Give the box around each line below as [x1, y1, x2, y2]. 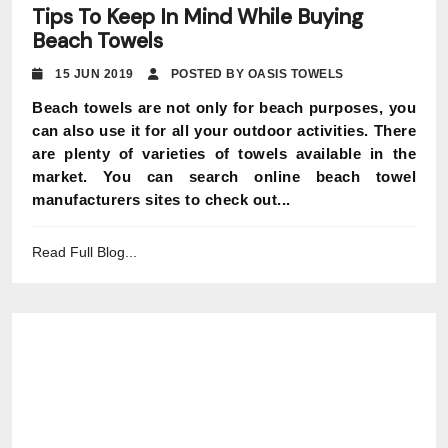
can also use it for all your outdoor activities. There [32, 122, 416, 139]
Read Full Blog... [32, 244, 137, 260]
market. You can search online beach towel [32, 168, 416, 185]
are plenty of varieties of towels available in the [32, 145, 416, 162]
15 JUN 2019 [51, 67, 148, 81]
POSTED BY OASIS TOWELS [167, 67, 344, 81]
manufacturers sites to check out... [32, 191, 291, 208]
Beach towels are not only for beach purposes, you [32, 99, 416, 116]
